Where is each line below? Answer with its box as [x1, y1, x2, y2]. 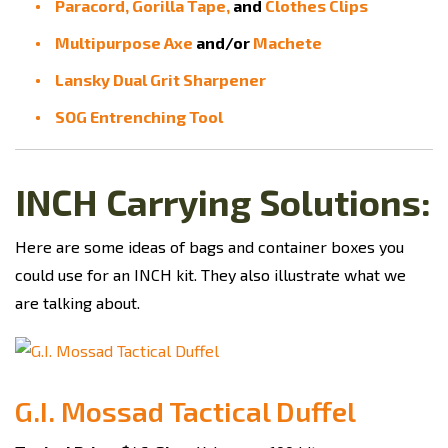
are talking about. [15, 293, 140, 312]
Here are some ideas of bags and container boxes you [15, 237, 404, 256]
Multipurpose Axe [55, 33, 193, 52]
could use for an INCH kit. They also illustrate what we [15, 265, 406, 284]
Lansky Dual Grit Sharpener [55, 70, 266, 89]
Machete [253, 33, 322, 52]
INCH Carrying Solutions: [15, 180, 431, 223]
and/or [193, 33, 253, 52]
